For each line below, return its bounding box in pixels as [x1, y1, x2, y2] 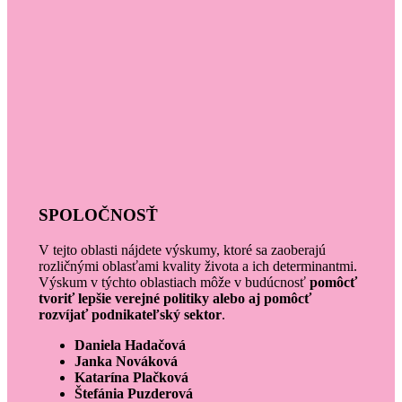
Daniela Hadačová [74, 336, 189, 353]
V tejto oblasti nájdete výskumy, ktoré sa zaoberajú [38, 241, 326, 258]
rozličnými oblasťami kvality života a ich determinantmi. [38, 258, 357, 274]
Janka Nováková [74, 353, 178, 369]
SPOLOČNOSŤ [38, 205, 158, 225]
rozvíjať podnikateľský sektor [38, 306, 222, 322]
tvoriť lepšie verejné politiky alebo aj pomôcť [38, 290, 311, 306]
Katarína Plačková [74, 369, 188, 385]
